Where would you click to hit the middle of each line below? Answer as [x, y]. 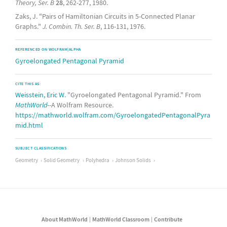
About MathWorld [64, 219]
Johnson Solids [133, 160]
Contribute [168, 219]
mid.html [29, 125]
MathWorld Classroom [121, 219]
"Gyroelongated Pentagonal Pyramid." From [134, 94]
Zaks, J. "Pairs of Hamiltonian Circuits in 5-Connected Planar [105, 16]
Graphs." [29, 26]
